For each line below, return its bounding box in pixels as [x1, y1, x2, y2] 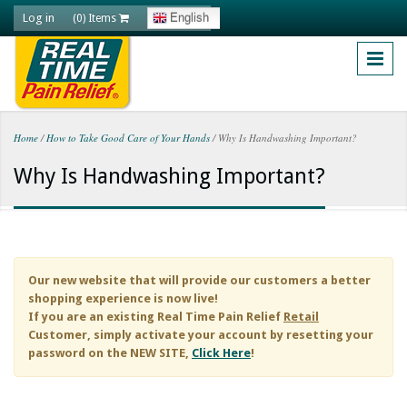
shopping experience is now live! [28, 292, 218, 305]
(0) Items [73, 12, 119, 25]
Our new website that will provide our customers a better [28, 273, 371, 287]
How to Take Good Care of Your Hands [46, 131, 210, 144]
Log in [23, 11, 55, 25]
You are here [14, 146, 171, 178]
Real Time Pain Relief [157, 310, 281, 323]
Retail [283, 310, 319, 323]
